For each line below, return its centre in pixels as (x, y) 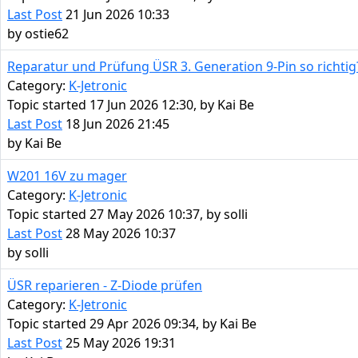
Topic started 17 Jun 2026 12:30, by (112, 105)
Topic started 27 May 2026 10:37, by (115, 215)
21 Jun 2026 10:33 (116, 15)
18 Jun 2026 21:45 (116, 124)
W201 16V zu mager (67, 176)
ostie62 (47, 34)
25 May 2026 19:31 (119, 343)
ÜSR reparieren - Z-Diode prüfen (105, 286)
